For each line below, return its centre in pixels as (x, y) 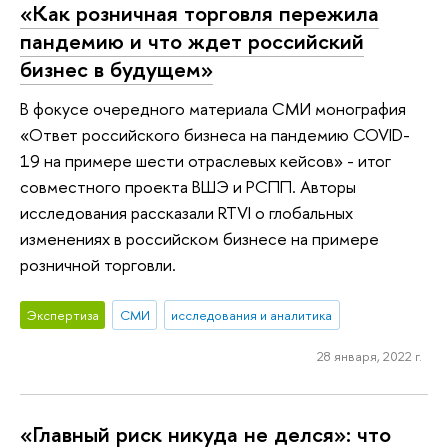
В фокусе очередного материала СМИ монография (213, 109)
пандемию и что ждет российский (192, 40)
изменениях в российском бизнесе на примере (199, 239)
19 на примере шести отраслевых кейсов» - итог (205, 161)
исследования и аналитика (252, 314)
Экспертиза (62, 314)
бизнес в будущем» (116, 68)
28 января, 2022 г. (369, 355)
